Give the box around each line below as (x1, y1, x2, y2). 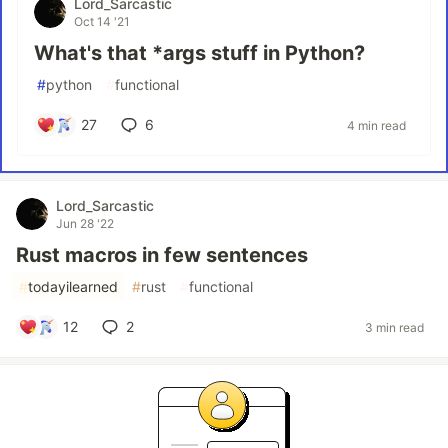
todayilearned (28, 278, 118, 295)
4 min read (347, 117, 406, 133)
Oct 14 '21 (74, 14, 130, 29)
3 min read (365, 319, 424, 335)
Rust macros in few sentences (16, 243, 308, 267)
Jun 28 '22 (56, 216, 114, 231)
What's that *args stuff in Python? (34, 41, 365, 65)
